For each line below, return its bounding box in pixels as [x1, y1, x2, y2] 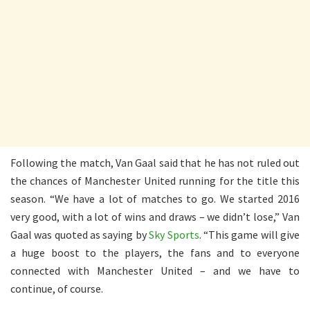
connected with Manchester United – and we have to [10, 263, 300, 277]
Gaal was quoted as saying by [10, 227, 149, 241]
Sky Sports [149, 227, 199, 241]
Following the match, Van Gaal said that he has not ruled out [10, 155, 300, 170]
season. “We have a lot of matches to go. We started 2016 [10, 191, 300, 206]
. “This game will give [199, 227, 300, 241]
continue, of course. [10, 281, 103, 295]
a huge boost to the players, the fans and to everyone [10, 245, 300, 259]
